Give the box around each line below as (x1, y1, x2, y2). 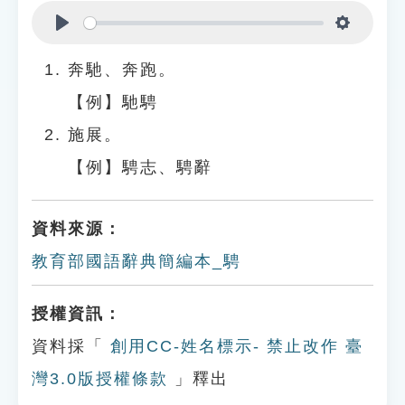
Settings (343, 35, 401, 53)
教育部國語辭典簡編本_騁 (32, 252, 241, 270)
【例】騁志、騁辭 (68, 158, 212, 176)
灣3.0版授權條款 (32, 370, 168, 388)
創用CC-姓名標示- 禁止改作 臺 (104, 337, 363, 355)
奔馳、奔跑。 (68, 61, 176, 79)
